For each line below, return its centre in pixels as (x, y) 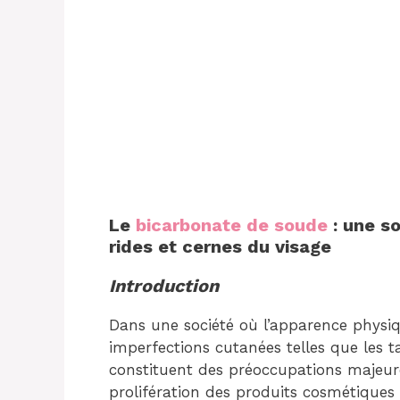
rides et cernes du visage (220, 246)
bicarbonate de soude (229, 225)
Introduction (164, 285)
